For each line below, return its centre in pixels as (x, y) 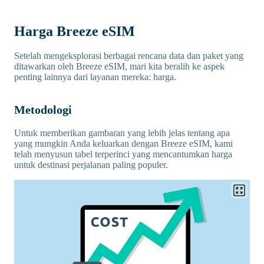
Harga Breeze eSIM (75, 32)
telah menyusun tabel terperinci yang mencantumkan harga (123, 154)
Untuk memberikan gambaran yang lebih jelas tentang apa (122, 133)
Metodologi (43, 110)
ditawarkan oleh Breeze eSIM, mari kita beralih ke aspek (119, 67)
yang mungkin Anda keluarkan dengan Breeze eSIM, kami (123, 144)
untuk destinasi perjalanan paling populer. (91, 165)
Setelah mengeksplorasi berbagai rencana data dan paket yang (129, 56)
